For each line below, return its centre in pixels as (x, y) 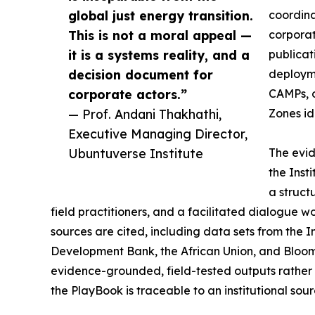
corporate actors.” (128, 95)
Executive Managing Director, (158, 134)
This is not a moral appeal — (160, 36)
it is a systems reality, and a (159, 55)
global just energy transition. (161, 16)
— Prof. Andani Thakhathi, (145, 114)
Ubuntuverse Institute (136, 154)
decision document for (141, 75)
